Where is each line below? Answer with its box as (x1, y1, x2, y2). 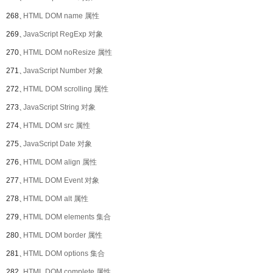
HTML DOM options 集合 (23, 249, 105, 258)
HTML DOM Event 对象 (23, 176, 99, 185)
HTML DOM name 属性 (23, 12, 99, 20)
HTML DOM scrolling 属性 (23, 85, 108, 93)
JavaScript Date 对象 (23, 140, 92, 148)
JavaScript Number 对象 (23, 66, 103, 75)
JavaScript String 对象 (23, 103, 96, 112)
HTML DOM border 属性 (23, 231, 102, 239)
